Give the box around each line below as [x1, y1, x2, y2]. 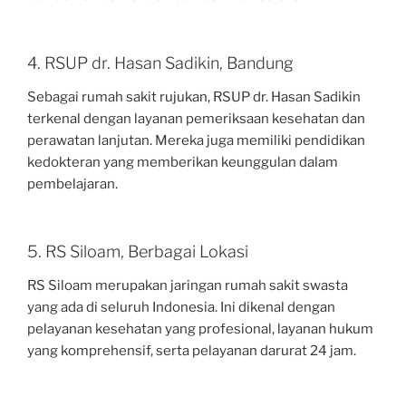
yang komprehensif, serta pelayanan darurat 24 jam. [27, 343, 356, 360]
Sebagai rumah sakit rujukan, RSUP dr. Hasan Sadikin [27, 89, 361, 106]
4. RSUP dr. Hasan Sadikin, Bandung [27, 53, 294, 72]
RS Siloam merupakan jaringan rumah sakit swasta [27, 277, 348, 295]
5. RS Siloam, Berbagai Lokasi [27, 241, 248, 261]
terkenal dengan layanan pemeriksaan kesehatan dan [27, 111, 365, 128]
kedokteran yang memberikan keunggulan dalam [27, 154, 338, 171]
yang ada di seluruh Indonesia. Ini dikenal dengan [27, 299, 335, 316]
